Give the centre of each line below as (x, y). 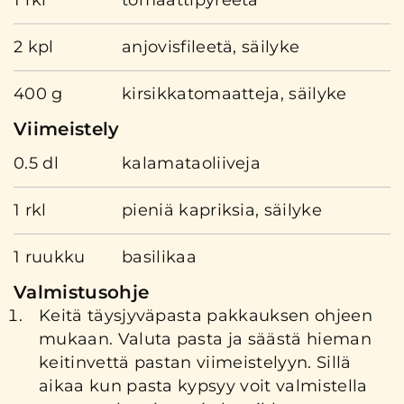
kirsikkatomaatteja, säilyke (234, 93)
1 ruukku (50, 257)
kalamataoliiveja (192, 163)
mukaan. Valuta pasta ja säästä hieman (205, 339)
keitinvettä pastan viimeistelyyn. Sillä (195, 362)
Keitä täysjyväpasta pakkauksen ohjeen (206, 315)
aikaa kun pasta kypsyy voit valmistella (203, 386)
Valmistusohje (82, 292)
